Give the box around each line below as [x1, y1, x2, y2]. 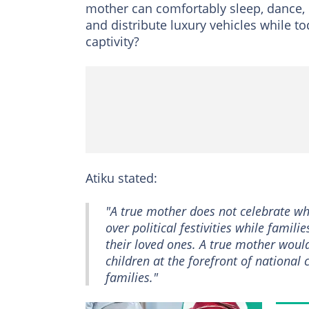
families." [106, 269, 158, 286]
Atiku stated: [86, 170, 157, 187]
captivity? [86, 33, 139, 50]
